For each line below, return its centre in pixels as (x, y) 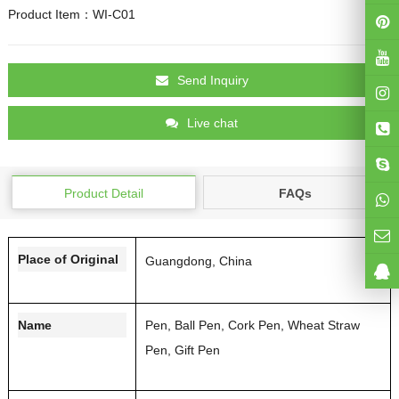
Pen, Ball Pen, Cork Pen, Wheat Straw (252, 325)
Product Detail (103, 193)
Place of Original (68, 259)
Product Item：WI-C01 (71, 14)
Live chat (212, 122)
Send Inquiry (212, 80)
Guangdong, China (198, 261)
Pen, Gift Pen (182, 350)
